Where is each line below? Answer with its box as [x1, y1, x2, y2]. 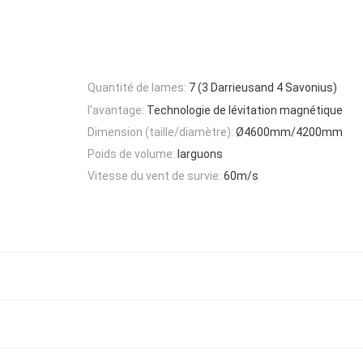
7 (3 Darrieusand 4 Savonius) [189, 81, 337, 95]
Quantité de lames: [88, 81, 186, 95]
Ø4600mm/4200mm [236, 125, 343, 139]
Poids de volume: [88, 147, 175, 161]
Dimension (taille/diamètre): [88, 125, 233, 139]
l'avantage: [88, 103, 144, 117]
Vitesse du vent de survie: [88, 169, 221, 183]
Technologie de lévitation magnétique [147, 103, 343, 117]
